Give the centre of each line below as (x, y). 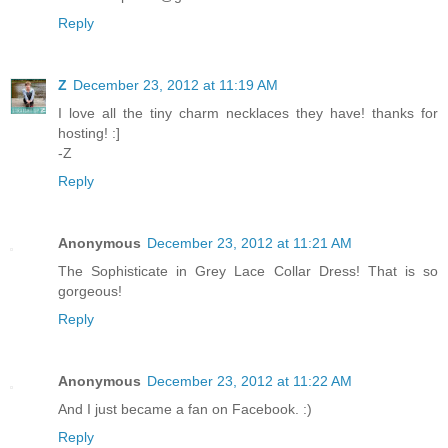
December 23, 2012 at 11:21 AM (249, 243)
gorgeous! (90, 291)
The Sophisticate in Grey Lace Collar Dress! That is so (248, 271)
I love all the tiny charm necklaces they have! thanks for (248, 113)
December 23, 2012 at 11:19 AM (175, 85)
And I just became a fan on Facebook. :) (185, 409)
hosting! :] (89, 133)
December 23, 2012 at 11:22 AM (249, 381)
